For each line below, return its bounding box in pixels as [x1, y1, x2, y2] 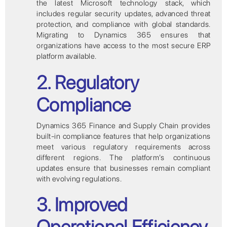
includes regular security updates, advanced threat [36, 9, 211, 19]
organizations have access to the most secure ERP [36, 41, 211, 51]
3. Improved [36, 193, 128, 216]
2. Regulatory [36, 70, 139, 94]
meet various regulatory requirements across [36, 142, 211, 152]
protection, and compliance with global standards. [36, 20, 211, 29]
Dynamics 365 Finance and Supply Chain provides [36, 121, 211, 130]
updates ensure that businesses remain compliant [36, 163, 211, 173]
